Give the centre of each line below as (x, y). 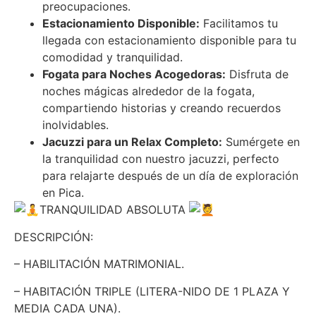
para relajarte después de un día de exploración (170, 176)
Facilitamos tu (239, 24)
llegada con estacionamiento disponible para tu (169, 41)
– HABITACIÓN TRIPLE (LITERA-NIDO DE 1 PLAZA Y (152, 291)
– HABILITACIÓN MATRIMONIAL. (99, 264)
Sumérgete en (261, 142)
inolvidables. (75, 125)
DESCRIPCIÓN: (54, 237)
